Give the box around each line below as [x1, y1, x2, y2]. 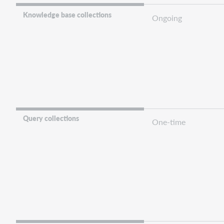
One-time [152, 115, 185, 127]
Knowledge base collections [23, 9, 112, 19]
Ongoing [152, 11, 182, 23]
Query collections [23, 112, 79, 123]
